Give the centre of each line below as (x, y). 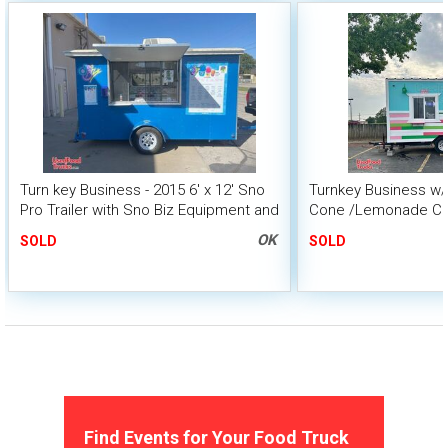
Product (47, 230)
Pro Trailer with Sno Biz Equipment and (149, 210)
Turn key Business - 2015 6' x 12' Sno (142, 190)
